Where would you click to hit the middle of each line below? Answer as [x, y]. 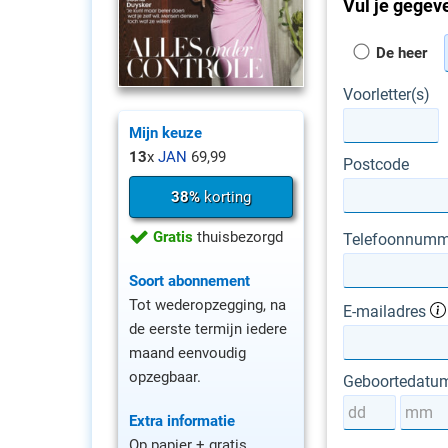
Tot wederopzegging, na [207, 304]
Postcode [376, 164]
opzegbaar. [165, 376]
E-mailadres [386, 311]
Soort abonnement [189, 280]
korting [225, 196]
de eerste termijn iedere [208, 328]
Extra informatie [182, 420]
